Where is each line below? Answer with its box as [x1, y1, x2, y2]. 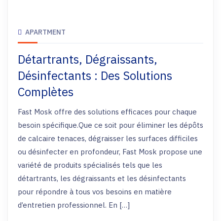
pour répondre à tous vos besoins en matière [18, 187, 172, 196]
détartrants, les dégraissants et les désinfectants [18, 174, 186, 183]
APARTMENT [25, 28, 66, 37]
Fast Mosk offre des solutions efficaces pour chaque [18, 107, 197, 116]
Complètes [18, 84, 74, 100]
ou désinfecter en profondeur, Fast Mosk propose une [18, 147, 202, 156]
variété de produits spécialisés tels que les [18, 160, 162, 170]
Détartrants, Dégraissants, [18, 51, 157, 67]
